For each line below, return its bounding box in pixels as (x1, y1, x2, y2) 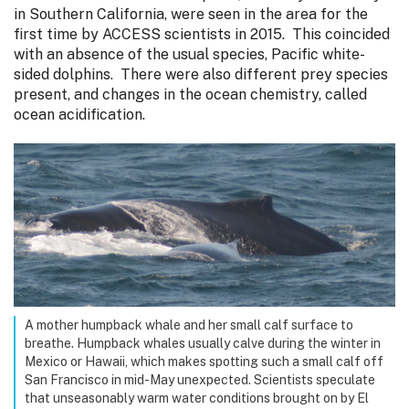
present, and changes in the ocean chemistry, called (14, 85, 367, 103)
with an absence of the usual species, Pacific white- (14, 45, 365, 63)
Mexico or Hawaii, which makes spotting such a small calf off (25, 354, 383, 370)
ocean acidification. (14, 105, 149, 123)
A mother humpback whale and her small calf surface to (25, 318, 353, 333)
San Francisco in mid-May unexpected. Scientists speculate (25, 372, 375, 388)
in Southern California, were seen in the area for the (14, 5, 368, 23)
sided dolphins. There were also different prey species (14, 65, 388, 83)
